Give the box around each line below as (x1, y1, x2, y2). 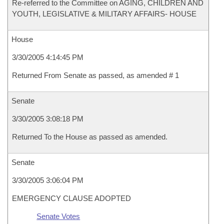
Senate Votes (36, 212, 80, 220)
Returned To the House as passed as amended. (12, 132, 167, 141)
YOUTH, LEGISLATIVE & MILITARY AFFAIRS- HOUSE (12, 9, 196, 18)
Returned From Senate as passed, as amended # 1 (12, 71, 179, 79)
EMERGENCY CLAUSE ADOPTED (12, 194, 131, 202)
